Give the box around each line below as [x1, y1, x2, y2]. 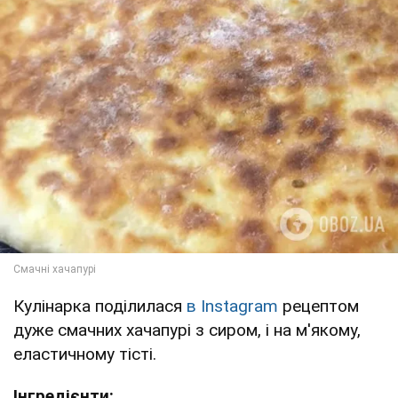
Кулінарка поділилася [13, 295, 187, 316]
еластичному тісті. [13, 343, 156, 364]
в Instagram [187, 295, 283, 316]
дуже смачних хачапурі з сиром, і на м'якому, [13, 319, 361, 340]
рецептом [283, 295, 359, 316]
